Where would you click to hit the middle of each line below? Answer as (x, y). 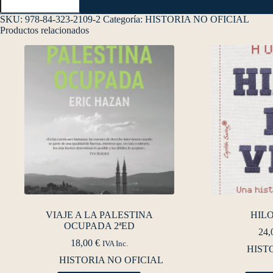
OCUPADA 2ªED (99, 226)
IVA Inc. (115, 244)
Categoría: (124, 19)
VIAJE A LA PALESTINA (99, 215)
